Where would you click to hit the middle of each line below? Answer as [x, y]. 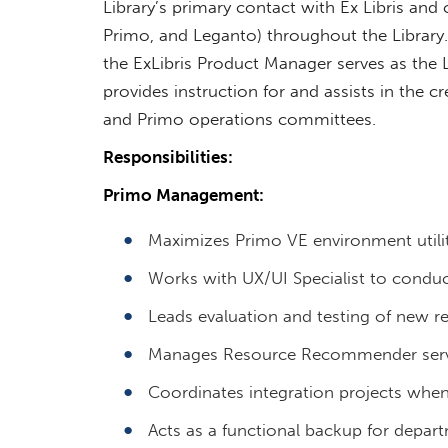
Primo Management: [183, 194]
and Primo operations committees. [239, 118]
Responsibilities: [167, 156]
